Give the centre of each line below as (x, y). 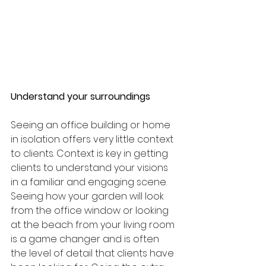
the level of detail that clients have (94, 253)
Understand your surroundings (82, 96)
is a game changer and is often (86, 239)
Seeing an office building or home (92, 125)
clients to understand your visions (91, 167)
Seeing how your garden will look (88, 196)
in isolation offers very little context (93, 139)
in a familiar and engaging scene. (90, 182)
